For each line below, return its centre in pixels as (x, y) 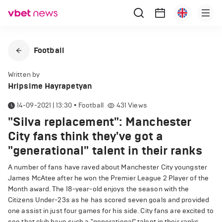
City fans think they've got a (85, 136)
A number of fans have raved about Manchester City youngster (108, 167)
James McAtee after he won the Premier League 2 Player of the (109, 178)
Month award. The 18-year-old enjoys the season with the (99, 189)
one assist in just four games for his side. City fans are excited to (111, 211)
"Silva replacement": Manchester (100, 122)
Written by (24, 75)
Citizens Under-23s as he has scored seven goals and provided (109, 200)
